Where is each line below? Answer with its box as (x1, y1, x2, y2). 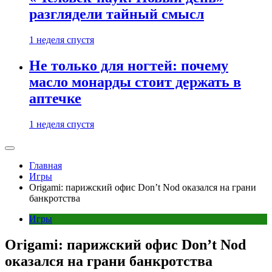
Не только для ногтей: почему (29, 57, 228, 73)
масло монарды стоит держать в (29, 73, 241, 90)
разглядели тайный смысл (29, 6, 204, 22)
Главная (29, 160, 62, 171)
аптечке (29, 90, 81, 106)
